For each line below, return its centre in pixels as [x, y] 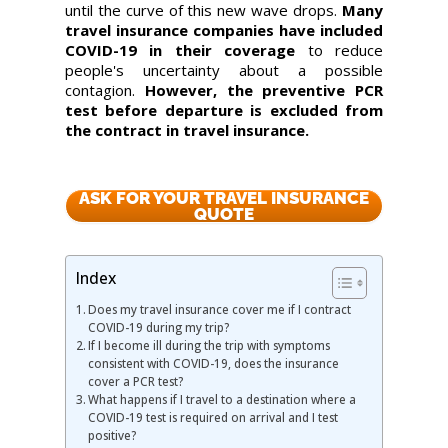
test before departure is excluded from [224, 109]
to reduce [345, 49]
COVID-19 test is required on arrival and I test [213, 416]
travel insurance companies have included [224, 29]
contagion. [104, 89]
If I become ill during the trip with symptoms [209, 344]
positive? [112, 434]
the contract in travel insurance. [186, 129]
